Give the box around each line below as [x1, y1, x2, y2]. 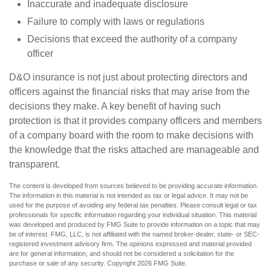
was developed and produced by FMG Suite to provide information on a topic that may [9, 221, 260, 228]
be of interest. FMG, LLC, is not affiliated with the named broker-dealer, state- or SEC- [9, 230, 260, 238]
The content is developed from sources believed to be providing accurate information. [9, 182, 258, 189]
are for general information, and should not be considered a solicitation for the [9, 250, 234, 257]
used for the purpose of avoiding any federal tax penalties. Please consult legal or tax [9, 201, 257, 209]
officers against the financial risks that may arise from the [9, 87, 250, 97]
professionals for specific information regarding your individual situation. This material [9, 211, 256, 218]
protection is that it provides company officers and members [9, 116, 262, 126]
